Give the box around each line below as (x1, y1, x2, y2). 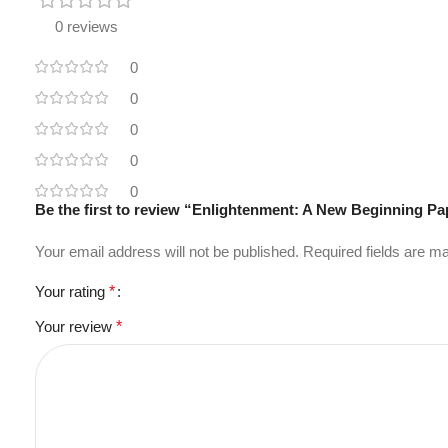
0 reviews (55, 18, 118, 35)
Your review (35, 318, 116, 335)
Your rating (35, 283, 109, 300)
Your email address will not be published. (35, 243, 299, 260)
